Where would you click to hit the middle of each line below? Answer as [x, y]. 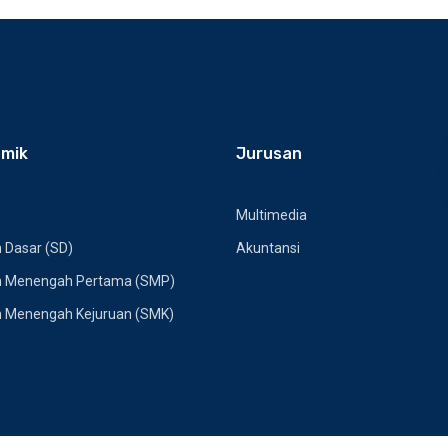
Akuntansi [268, 248]
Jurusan [269, 153]
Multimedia [271, 215]
